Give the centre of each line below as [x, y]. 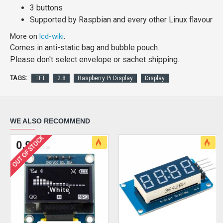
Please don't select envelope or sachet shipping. [95, 59]
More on [25, 36]
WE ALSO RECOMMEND [50, 121]
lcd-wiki [52, 36]
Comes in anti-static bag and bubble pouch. [85, 48]
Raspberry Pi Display [105, 78]
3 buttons [46, 8]
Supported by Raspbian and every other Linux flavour [121, 20]
